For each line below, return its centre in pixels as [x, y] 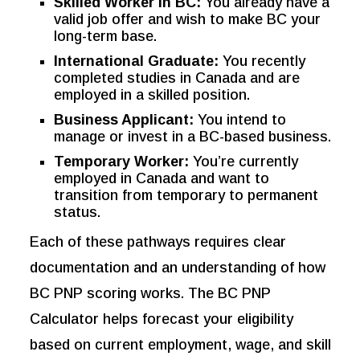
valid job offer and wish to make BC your [188, 20]
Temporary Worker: [122, 162]
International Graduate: [137, 61]
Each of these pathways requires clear [158, 242]
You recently [262, 61]
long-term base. [106, 37]
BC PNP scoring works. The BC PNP [151, 294]
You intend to [240, 120]
